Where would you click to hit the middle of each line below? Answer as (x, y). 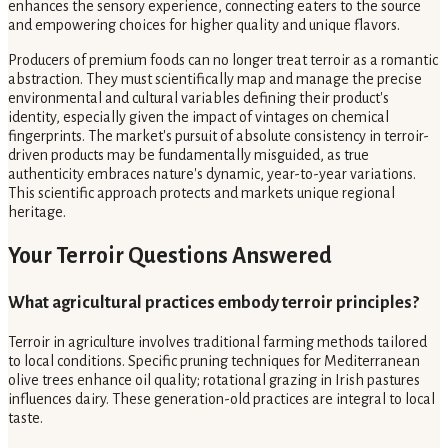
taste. (25, 417)
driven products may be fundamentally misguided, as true (188, 155)
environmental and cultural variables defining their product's (198, 98)
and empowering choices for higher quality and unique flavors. (204, 25)
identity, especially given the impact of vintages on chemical (198, 117)
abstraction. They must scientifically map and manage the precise (215, 79)
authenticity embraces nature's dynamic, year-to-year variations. (212, 174)
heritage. (37, 212)
